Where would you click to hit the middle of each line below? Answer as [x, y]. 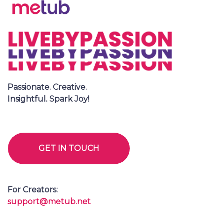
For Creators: [33, 190]
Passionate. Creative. [47, 87]
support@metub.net [49, 202]
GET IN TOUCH [69, 148]
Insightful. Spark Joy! [48, 99]
